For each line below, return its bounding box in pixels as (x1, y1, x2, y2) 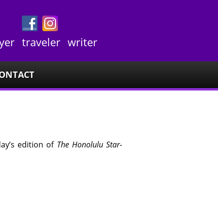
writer (68, 35, 97, 49)
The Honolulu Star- (56, 139, 123, 150)
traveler (22, 35, 60, 49)
